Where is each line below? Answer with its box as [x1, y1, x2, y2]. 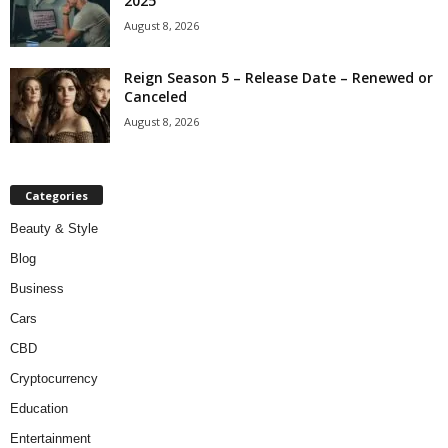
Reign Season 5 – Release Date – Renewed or [124, 67, 433, 87]
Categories [25, 187, 88, 203]
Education [10, 400, 68, 416]
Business [10, 280, 64, 296]
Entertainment [10, 430, 91, 446]
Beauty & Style [10, 220, 98, 236]
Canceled [124, 86, 187, 106]
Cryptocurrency [10, 370, 98, 386]
